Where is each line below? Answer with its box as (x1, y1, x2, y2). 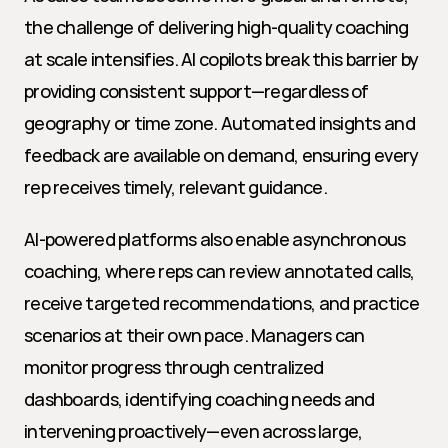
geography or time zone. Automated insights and (24, 111, 415, 135)
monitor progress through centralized (24, 355, 324, 379)
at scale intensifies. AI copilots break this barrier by (24, 47, 419, 71)
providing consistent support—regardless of (24, 79, 369, 103)
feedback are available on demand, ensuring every (24, 143, 419, 167)
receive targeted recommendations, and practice (24, 291, 419, 315)
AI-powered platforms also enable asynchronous (24, 227, 406, 251)
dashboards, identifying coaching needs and (24, 387, 375, 411)
